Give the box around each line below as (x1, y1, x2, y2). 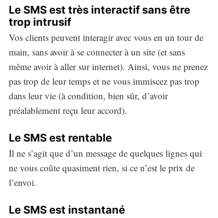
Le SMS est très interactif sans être (8, 3, 190, 17)
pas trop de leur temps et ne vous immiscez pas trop (8, 75, 200, 88)
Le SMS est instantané (8, 203, 125, 216)
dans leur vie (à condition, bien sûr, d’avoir (8, 90, 168, 102)
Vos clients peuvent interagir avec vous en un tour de (8, 31, 203, 44)
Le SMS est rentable (8, 131, 112, 144)
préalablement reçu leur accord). (8, 104, 127, 117)
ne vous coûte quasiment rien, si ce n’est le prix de (8, 162, 195, 174)
